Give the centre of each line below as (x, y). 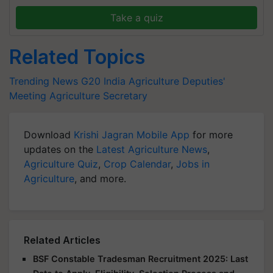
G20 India (103, 81)
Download (49, 135)
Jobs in (193, 164)
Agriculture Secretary (98, 96)
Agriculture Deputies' (177, 81)
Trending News (44, 81)
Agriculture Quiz (61, 164)
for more (211, 135)
